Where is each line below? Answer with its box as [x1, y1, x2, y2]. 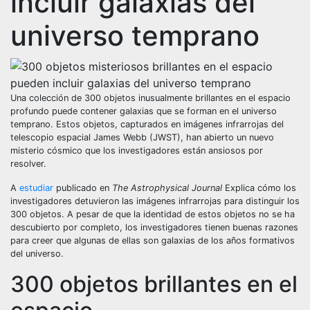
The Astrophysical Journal [112, 183, 222, 193]
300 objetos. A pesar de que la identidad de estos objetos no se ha [10, 209, 295, 219]
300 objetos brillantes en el [10, 271, 298, 298]
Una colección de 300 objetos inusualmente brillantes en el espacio [10, 93, 291, 103]
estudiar [19, 183, 53, 193]
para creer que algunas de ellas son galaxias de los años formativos [10, 235, 295, 246]
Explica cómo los [222, 183, 296, 193]
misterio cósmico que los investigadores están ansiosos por [10, 145, 263, 156]
